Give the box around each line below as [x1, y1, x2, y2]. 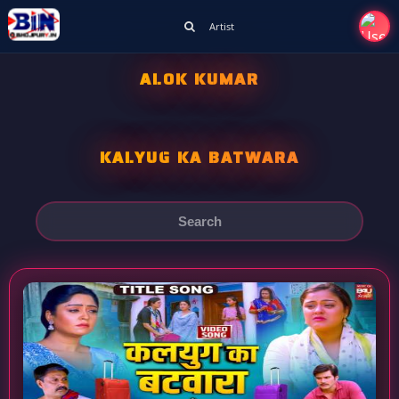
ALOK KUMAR [140, 67, 259, 92]
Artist [208, 20, 234, 33]
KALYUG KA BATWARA [100, 145, 299, 170]
